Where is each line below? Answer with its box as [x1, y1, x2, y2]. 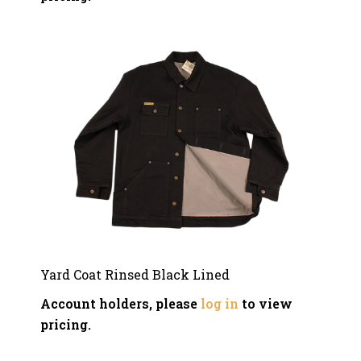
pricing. [40, 316, 91, 333]
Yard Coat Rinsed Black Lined [40, 266, 230, 283]
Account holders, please [40, 295, 201, 312]
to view [239, 295, 293, 312]
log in [201, 295, 239, 312]
